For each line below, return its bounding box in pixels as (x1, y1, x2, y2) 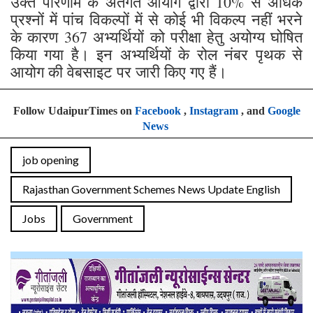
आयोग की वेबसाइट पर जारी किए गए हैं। (10, 61, 232, 82)
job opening (22, 153, 79, 167)
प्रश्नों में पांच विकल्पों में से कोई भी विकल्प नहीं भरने (10, 9, 303, 30)
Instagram (189, 105, 238, 117)
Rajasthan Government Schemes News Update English (22, 182, 280, 196)
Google (267, 105, 300, 117)
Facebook (134, 105, 181, 117)
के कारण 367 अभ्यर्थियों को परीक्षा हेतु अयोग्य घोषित (10, 27, 303, 48)
